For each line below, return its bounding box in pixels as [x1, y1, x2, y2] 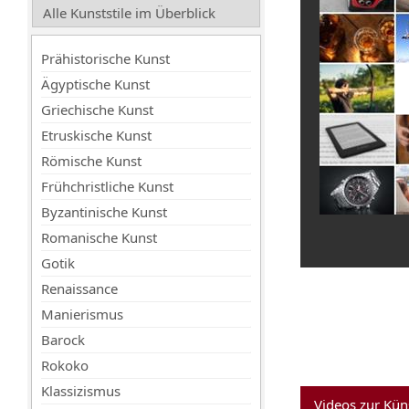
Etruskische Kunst [41, 126, 152, 144]
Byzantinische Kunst [41, 203, 167, 221]
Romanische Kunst [41, 228, 157, 246]
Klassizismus [41, 382, 121, 400]
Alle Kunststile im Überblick [43, 4, 215, 22]
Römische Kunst [41, 152, 142, 170]
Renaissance [41, 279, 118, 298]
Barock [41, 330, 85, 349]
